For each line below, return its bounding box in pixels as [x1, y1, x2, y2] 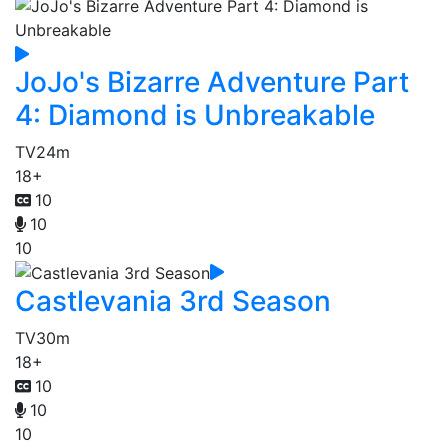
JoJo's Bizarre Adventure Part [15, 64, 409, 99]
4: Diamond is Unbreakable [15, 97, 375, 132]
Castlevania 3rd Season [15, 284, 331, 319]
